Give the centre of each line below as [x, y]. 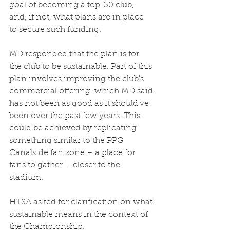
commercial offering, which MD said [82, 91]
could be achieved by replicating [74, 128]
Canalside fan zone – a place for [73, 153]
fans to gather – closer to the [66, 165]
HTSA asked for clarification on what [82, 202]
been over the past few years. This [76, 116]
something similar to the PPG [67, 140]
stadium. [27, 177]
